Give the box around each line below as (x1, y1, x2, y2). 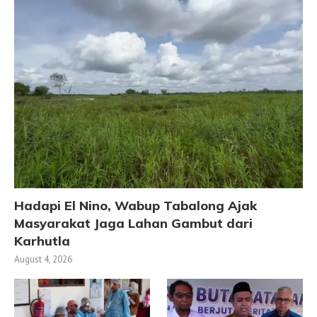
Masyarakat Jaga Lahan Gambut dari (14, 214, 253, 231)
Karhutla (14, 232, 70, 249)
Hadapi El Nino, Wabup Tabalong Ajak (14, 197, 257, 214)
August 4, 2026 (14, 253, 72, 265)
